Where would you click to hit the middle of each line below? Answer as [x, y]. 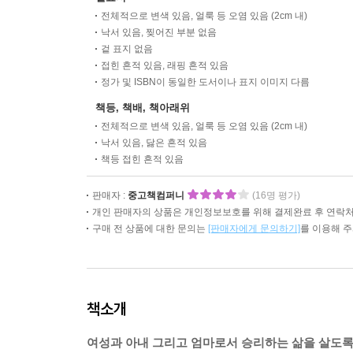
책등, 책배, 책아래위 [143, 108]
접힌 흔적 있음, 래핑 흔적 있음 [165, 65]
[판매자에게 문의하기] [254, 229]
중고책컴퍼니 [156, 195]
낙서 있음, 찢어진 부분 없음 [159, 32]
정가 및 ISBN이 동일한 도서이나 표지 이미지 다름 [205, 82]
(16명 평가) [276, 195]
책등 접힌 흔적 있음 [142, 159]
